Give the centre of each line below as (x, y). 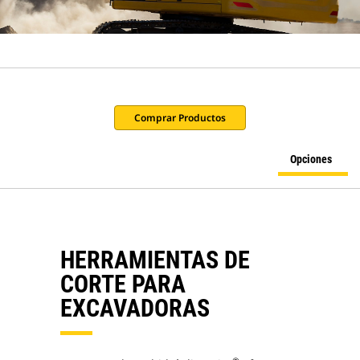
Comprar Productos (180, 118)
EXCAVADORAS (135, 308)
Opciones (311, 159)
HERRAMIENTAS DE (155, 260)
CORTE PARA (123, 284)
